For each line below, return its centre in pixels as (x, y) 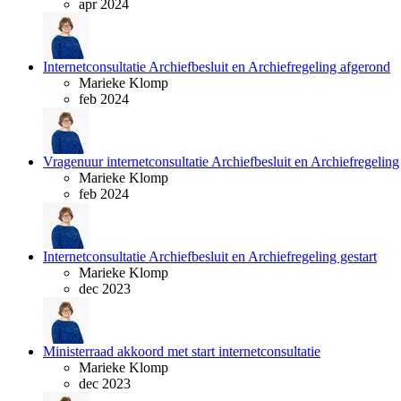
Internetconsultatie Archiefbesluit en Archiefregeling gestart (210, 256)
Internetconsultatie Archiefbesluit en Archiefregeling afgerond (217, 67)
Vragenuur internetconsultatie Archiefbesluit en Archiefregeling (221, 162)
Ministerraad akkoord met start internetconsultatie (182, 351)
